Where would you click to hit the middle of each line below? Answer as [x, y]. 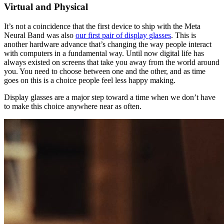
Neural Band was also [40, 35]
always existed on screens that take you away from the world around [112, 62]
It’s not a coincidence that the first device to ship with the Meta [102, 26]
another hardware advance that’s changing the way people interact [108, 44]
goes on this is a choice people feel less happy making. [90, 80]
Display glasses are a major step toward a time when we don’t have [110, 97]
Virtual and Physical [46, 7]
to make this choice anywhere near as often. [73, 106]
